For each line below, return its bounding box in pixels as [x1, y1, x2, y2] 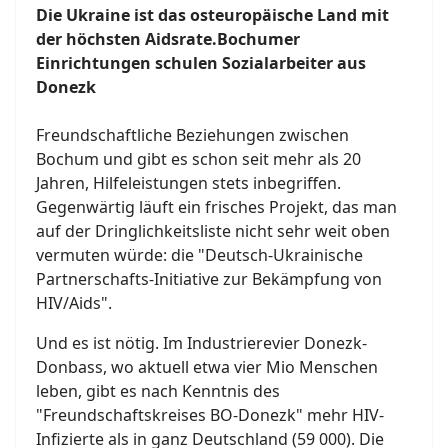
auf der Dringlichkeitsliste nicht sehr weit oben [36, 219, 390, 242]
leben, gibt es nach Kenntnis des [36, 379, 280, 402]
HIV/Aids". [36, 291, 112, 314]
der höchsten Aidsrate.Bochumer [36, 27, 300, 50]
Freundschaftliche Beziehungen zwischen [36, 123, 349, 146]
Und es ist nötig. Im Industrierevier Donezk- [36, 331, 367, 354]
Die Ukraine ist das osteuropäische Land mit [36, 3, 389, 26]
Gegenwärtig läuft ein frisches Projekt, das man [36, 195, 397, 218]
